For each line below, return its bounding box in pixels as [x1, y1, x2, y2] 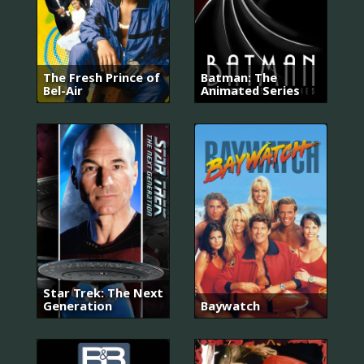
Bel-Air [43, 81, 83, 98]
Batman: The [201, 68, 277, 85]
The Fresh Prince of [43, 68, 160, 85]
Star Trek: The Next [43, 284, 163, 301]
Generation [43, 297, 112, 314]
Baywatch [201, 297, 260, 314]
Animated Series [201, 81, 300, 98]
